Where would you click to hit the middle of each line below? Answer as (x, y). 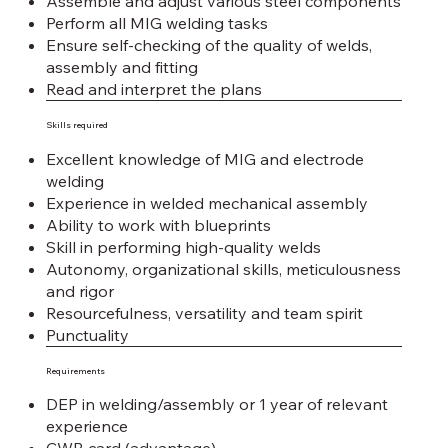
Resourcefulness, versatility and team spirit (204, 312)
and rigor (79, 290)
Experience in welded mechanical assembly (206, 202)
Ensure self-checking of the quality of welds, (208, 45)
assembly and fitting (121, 67)
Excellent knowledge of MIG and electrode (204, 158)
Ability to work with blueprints (158, 224)
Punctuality (87, 334)
